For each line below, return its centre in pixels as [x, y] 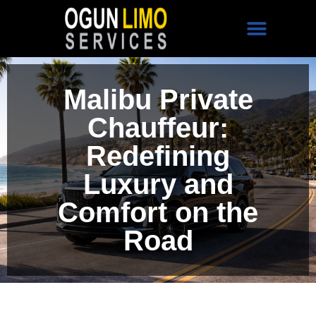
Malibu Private [158, 99]
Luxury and [158, 184]
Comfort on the [158, 212]
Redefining [158, 156]
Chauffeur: [158, 128]
